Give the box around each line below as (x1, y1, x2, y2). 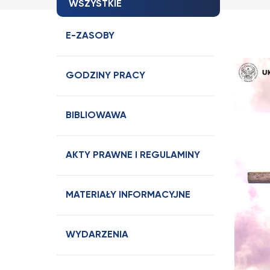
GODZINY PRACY (66, 71, 145, 81)
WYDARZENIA (66, 230, 128, 240)
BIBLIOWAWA (66, 111, 127, 121)
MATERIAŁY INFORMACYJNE (66, 190, 190, 200)
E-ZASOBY (66, 31, 115, 41)
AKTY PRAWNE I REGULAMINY (66, 151, 200, 160)
